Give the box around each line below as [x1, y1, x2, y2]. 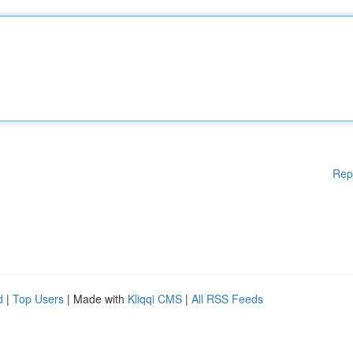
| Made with [64, 291, 128, 307]
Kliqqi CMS [128, 291, 182, 307]
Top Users [13, 291, 64, 307]
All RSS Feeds [191, 291, 263, 307]
